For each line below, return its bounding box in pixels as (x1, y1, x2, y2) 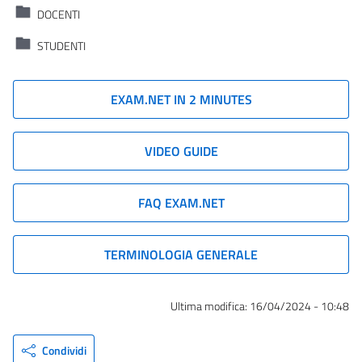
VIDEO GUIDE (144, 141, 218, 161)
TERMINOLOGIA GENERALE (104, 244, 258, 264)
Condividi (41, 342, 86, 360)
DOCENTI (37, 5, 80, 23)
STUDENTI (37, 36, 86, 55)
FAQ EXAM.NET (137, 192, 225, 213)
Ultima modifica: (170, 297, 250, 316)
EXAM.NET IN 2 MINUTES (110, 89, 252, 109)
